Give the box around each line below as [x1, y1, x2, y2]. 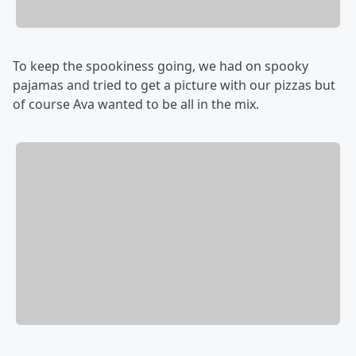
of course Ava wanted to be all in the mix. [13, 95, 259, 114]
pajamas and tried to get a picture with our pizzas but [13, 76, 335, 95]
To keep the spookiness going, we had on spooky [13, 57, 308, 75]
